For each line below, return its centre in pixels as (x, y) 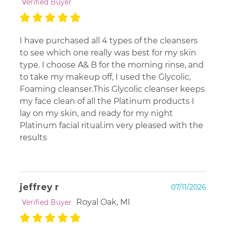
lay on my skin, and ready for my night (96, 113)
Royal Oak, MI (103, 202)
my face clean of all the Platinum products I (107, 101)
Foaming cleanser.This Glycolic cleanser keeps (112, 89)
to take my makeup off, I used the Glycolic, (105, 77)
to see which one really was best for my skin (108, 52)
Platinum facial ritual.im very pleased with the (111, 125)
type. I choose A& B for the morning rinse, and (112, 65)
